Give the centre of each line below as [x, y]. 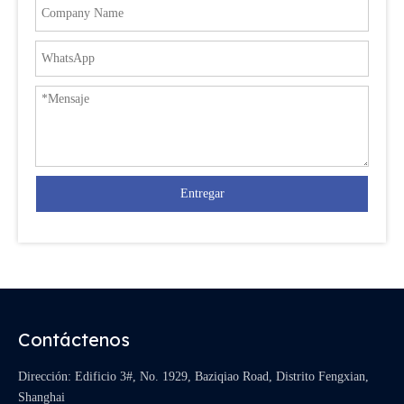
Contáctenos [74, 340]
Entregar [202, 194]
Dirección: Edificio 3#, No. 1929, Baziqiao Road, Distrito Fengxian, [193, 377]
